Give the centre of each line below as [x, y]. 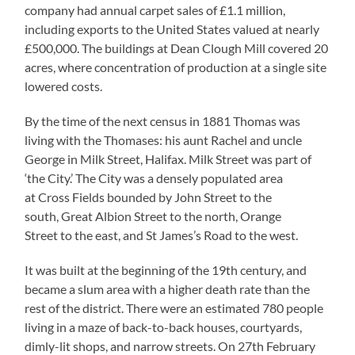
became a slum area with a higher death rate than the [168, 288]
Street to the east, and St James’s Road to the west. [162, 235]
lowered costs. [64, 86]
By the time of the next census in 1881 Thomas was [163, 120]
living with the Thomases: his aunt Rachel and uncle [164, 139]
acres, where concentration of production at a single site [176, 67]
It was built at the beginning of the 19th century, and [166, 269]
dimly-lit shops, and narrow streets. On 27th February [170, 345]
